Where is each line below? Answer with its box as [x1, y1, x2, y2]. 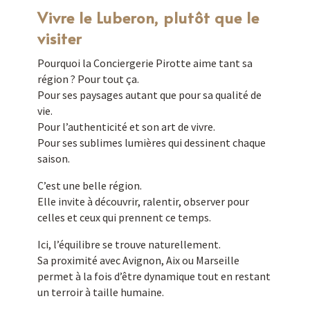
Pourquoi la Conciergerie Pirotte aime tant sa [37, 55, 253, 70]
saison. [37, 151, 70, 165]
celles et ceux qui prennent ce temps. [37, 210, 211, 224]
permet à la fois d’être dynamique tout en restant [37, 268, 271, 283]
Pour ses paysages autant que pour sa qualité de [37, 87, 262, 102]
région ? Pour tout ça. [37, 71, 139, 86]
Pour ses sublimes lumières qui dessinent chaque [37, 135, 266, 149]
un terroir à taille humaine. [37, 284, 164, 299]
